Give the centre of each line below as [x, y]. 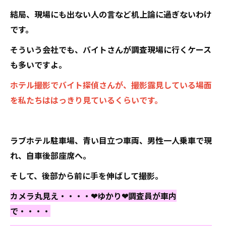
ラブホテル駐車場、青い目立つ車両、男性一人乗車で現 [111, 140]
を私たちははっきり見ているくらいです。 [86, 100]
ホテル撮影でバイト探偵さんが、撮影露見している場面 [111, 85]
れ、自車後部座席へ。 [50, 155]
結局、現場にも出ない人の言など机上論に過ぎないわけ [111, 14]
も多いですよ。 [38, 65]
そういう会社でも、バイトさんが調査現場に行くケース [111, 49]
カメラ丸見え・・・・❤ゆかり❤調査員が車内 [93, 196]
